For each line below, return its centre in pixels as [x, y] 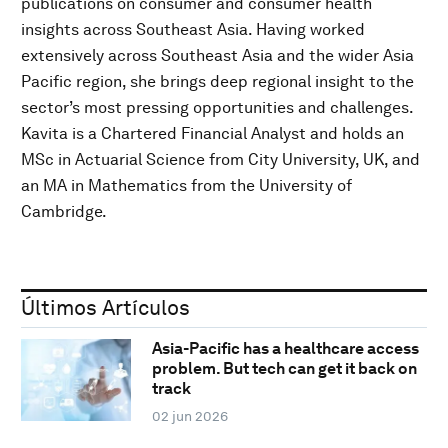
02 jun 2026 [189, 416]
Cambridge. [64, 211]
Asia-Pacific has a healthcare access [285, 349]
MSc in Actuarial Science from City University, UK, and [220, 159]
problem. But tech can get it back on [284, 369]
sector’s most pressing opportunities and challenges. [217, 107]
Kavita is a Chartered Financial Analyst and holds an [212, 133]
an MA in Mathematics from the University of [186, 185]
